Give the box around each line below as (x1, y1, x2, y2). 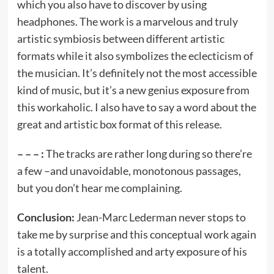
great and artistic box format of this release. (17, 117, 224, 131)
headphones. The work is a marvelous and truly (17, 15, 238, 28)
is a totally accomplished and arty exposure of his (17, 245, 247, 258)
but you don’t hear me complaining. (17, 181, 182, 194)
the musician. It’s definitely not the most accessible (17, 66, 257, 80)
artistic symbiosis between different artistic (17, 32, 224, 45)
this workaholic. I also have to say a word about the (17, 100, 256, 114)
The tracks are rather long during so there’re (45, 147, 252, 160)
